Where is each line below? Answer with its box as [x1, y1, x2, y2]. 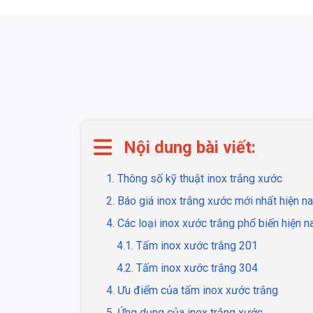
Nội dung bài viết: [124, 138, 256, 158]
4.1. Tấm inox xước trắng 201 [117, 239, 258, 253]
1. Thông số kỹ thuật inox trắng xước [106, 172, 282, 186]
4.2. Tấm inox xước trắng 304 [117, 261, 258, 275]
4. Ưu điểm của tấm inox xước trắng [106, 284, 278, 298]
